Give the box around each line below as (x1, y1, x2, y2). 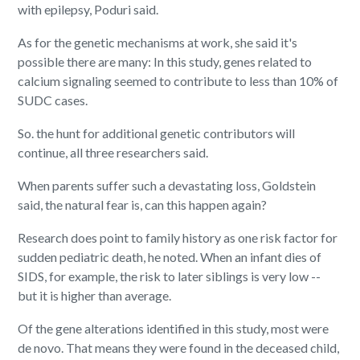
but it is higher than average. (18, 288, 172, 304)
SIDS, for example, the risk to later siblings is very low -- (18, 268, 321, 284)
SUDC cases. (18, 92, 88, 108)
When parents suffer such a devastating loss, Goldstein (18, 178, 317, 194)
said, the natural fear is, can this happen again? (18, 197, 268, 213)
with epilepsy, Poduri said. (18, 2, 159, 18)
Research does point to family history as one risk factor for (18, 230, 338, 246)
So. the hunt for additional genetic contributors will (18, 125, 296, 141)
